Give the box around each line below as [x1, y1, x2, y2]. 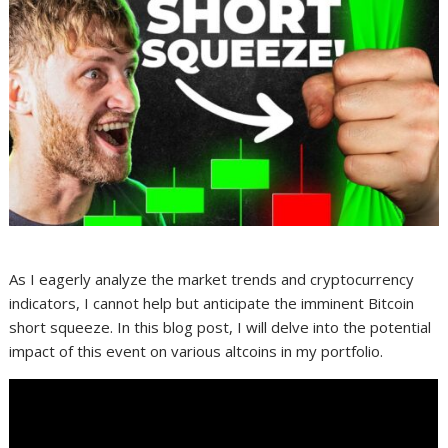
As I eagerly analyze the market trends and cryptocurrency [9, 269, 415, 290]
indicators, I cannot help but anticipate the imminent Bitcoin [9, 293, 415, 314]
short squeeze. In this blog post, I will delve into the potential [9, 317, 432, 338]
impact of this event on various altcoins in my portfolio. [9, 341, 384, 362]
